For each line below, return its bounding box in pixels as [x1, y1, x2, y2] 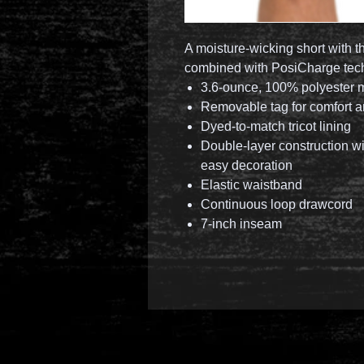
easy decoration [201, 158, 292, 172]
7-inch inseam [201, 217, 282, 231]
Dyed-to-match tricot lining [201, 119, 351, 133]
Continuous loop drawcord [201, 197, 353, 211]
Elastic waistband [201, 178, 302, 192]
